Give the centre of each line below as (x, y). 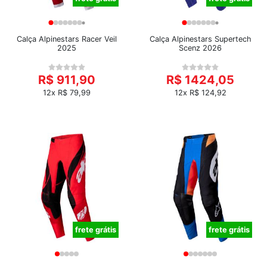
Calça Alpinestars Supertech (200, 39)
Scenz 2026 (200, 48)
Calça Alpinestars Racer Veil (67, 39)
